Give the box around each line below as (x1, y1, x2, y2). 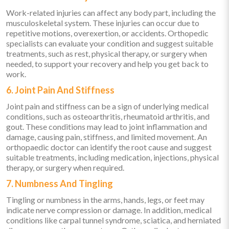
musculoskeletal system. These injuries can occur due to (6, 18, 199, 28)
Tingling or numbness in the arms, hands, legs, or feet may (6, 195, 204, 205)
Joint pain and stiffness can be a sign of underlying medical (6, 101, 209, 111)
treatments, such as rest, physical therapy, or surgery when (6, 49, 207, 59)
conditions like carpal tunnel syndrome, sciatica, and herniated (6, 215, 221, 225)
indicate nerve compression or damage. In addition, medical (6, 205, 212, 215)
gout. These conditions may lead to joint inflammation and (6, 122, 207, 132)
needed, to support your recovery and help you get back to (6, 59, 209, 69)
